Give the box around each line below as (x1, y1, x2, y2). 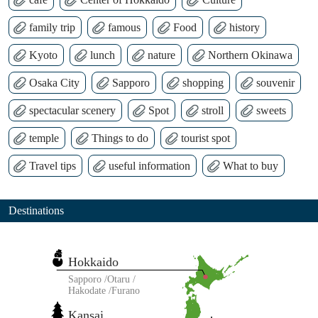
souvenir (256, 76, 295, 89)
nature (148, 48, 175, 61)
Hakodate (68, 285, 106, 296)
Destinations (9, 204, 64, 216)
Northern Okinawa (208, 48, 292, 61)
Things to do (92, 131, 148, 144)
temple (29, 131, 59, 144)
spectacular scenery (29, 104, 116, 116)
